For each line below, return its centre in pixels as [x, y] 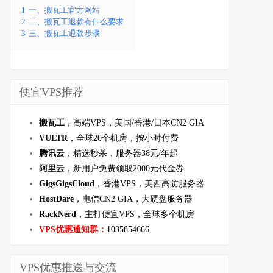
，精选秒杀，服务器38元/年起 [121, 153]
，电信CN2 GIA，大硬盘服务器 [133, 199]
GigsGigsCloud [67, 183]
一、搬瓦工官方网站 [64, 10]
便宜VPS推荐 [51, 92]
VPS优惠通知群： [73, 229]
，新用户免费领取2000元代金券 [124, 168]
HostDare [56, 199]
